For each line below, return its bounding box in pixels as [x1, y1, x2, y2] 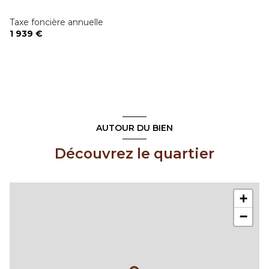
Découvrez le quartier [55, 145, 214, 163]
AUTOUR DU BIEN [96, 122, 173, 133]
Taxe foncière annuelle [10, 16, 103, 28]
